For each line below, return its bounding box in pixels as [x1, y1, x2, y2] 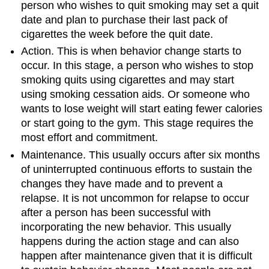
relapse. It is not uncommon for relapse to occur [21, 192, 250, 204]
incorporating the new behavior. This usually [21, 220, 232, 233]
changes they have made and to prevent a [21, 177, 223, 190]
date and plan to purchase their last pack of [21, 14, 228, 26]
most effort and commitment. [21, 131, 159, 144]
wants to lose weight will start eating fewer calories [21, 103, 263, 115]
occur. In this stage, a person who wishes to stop [21, 59, 254, 72]
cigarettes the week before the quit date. [21, 28, 214, 41]
